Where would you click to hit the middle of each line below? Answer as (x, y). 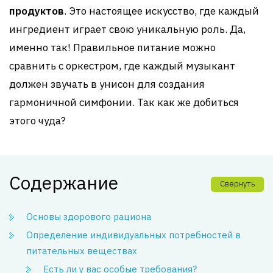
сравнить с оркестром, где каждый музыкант (122, 66)
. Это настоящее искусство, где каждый (161, 11)
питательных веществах (82, 251)
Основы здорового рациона (89, 217)
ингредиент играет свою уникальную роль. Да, (127, 29)
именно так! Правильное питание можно (112, 48)
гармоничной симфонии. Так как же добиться (124, 102)
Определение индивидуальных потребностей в (133, 235)
